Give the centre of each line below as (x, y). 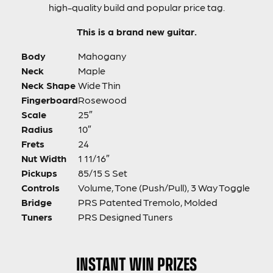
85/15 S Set (103, 172)
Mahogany (102, 55)
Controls (41, 187)
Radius (37, 129)
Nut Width (44, 158)
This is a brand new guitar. (136, 31)
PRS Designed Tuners (126, 216)
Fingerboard (50, 99)
